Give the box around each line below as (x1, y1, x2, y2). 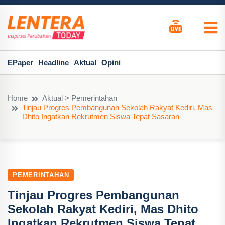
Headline (38, 58, 69, 67)
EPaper (8, 58, 33, 67)
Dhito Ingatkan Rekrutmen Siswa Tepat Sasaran (22, 112, 179, 121)
